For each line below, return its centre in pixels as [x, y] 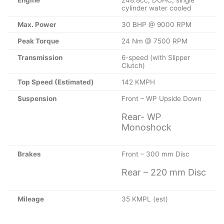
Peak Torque [38, 41]
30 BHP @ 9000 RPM [156, 25]
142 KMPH [138, 82]
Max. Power [37, 25]
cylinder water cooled [156, 8]
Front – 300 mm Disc [155, 154]
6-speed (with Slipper [156, 58]
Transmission [40, 58]
